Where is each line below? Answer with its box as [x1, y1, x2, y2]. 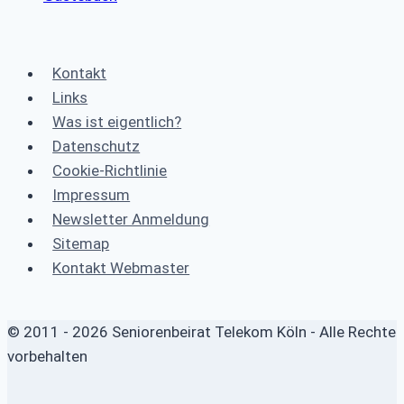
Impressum [52, 185, 131, 204]
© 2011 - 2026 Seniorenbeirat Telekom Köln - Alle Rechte [7, 322, 396, 341]
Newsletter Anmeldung [52, 209, 210, 228]
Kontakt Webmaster [52, 258, 190, 277]
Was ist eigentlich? [52, 112, 182, 131]
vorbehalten [7, 346, 87, 365]
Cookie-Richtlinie [52, 161, 168, 179]
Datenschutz [52, 136, 141, 155]
